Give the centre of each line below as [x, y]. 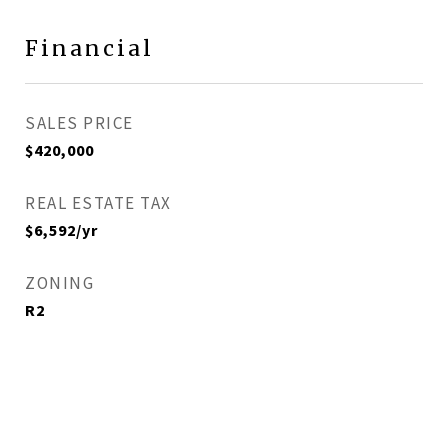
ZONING [59, 283]
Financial [89, 48]
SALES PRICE [79, 123]
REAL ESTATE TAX [98, 203]
